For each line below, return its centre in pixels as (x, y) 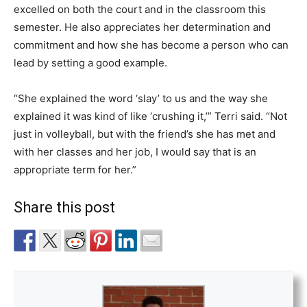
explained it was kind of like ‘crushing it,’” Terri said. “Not (150, 116)
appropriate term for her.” (75, 170)
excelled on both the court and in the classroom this (140, 9)
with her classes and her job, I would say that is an (135, 152)
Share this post (64, 207)
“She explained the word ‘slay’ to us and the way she (141, 98)
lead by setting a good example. (92, 63)
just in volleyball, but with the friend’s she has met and (145, 134)
